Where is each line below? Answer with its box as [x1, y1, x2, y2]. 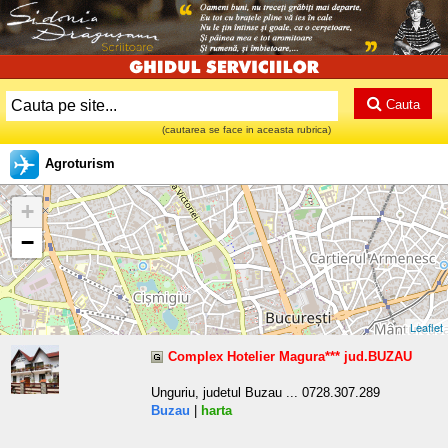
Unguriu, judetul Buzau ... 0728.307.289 [151, 384, 380, 400]
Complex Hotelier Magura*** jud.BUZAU [168, 348, 412, 364]
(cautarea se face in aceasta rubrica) [162, 123, 332, 135]
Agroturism [45, 155, 115, 171]
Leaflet [410, 318, 443, 335]
